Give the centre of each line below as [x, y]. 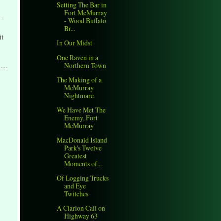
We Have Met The [81, 110]
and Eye [75, 185]
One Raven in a [78, 57]
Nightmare [79, 95]
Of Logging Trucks [83, 178]
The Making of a [79, 79]
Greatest [76, 155]
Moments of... [83, 163]
